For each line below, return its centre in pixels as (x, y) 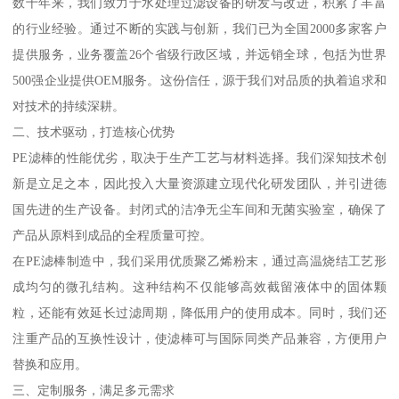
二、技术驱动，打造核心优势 (94, 131)
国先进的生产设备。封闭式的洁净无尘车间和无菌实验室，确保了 (199, 209)
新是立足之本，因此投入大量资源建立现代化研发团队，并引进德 (199, 183)
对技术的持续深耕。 (69, 106)
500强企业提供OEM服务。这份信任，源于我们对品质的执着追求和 (199, 80)
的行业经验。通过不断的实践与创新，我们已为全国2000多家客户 (199, 28)
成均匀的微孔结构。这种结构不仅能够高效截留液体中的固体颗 (199, 286)
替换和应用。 (50, 364)
